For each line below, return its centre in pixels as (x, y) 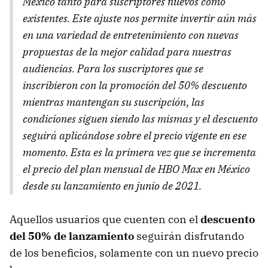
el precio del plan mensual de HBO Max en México (136, 169)
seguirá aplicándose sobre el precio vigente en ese (135, 136)
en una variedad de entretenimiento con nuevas (131, 35)
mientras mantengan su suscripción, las (114, 102)
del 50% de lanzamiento (72, 236)
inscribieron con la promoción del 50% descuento (135, 86)
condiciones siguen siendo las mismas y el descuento (140, 119)
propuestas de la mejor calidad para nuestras (127, 52)
